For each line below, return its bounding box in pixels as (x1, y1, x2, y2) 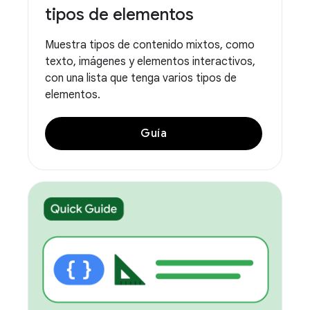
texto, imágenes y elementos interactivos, (45, 54, 255, 69)
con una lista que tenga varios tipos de (45, 71, 237, 85)
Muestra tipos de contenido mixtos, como (45, 37, 255, 52)
